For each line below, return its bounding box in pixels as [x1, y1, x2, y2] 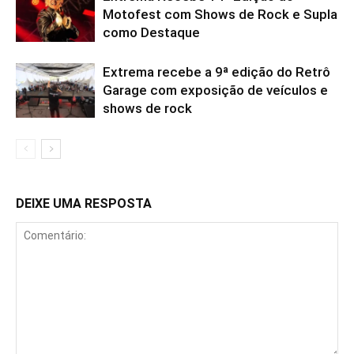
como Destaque [103, 24, 200, 40]
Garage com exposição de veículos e [103, 82, 328, 98]
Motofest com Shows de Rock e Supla [103, 6, 337, 22]
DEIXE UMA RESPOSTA [16, 196, 152, 211]
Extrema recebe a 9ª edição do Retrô [103, 64, 330, 80]
